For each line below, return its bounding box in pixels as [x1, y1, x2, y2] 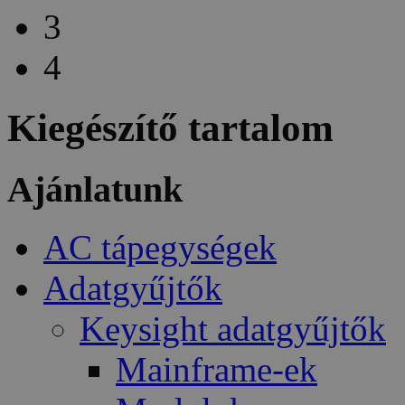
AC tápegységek [43, 228, 277, 268]
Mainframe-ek [116, 350, 317, 390]
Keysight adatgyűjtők [80, 309, 386, 349]
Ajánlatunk [7, 168, 183, 210]
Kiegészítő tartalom [7, 106, 334, 149]
